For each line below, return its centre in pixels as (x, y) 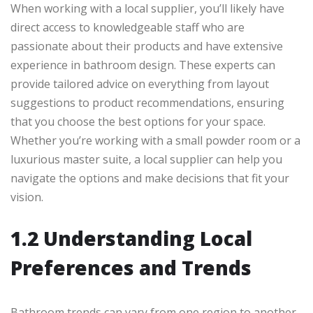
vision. (27, 197)
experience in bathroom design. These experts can (143, 65)
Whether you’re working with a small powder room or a (155, 141)
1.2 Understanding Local (131, 239)
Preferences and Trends (131, 268)
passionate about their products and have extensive (147, 46)
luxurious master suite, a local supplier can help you (146, 160)
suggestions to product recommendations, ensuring (147, 103)
